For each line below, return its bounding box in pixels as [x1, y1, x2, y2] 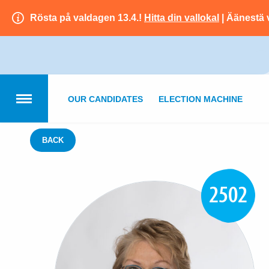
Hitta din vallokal [144, 13, 219, 23]
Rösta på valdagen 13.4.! [30, 13, 144, 23]
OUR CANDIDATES [68, 94, 143, 104]
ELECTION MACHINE [159, 94, 243, 104]
